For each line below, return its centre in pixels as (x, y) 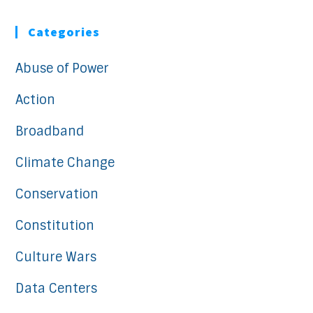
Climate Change (65, 162)
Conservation (57, 194)
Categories (64, 31)
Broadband (50, 131)
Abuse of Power (63, 68)
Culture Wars (56, 257)
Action (36, 100)
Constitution (55, 225)
